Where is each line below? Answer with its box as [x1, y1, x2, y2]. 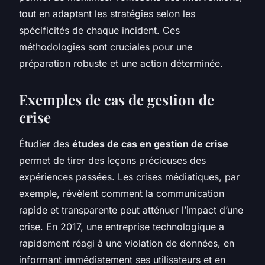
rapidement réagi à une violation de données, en [19, 237, 234, 249]
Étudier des [19, 137, 72, 150]
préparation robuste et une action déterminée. [19, 57, 223, 69]
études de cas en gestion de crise [72, 137, 228, 150]
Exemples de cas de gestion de [19, 89, 214, 109]
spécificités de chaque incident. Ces [19, 24, 180, 36]
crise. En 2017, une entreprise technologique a [19, 220, 224, 232]
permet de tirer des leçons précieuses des [19, 154, 206, 166]
